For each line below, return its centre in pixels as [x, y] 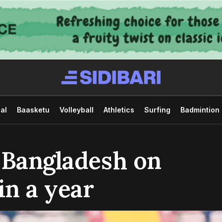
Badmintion [200, 110]
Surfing [157, 110]
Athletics [119, 110]
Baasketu [33, 110]
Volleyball [76, 110]
